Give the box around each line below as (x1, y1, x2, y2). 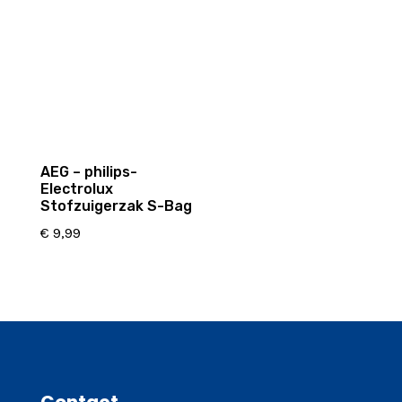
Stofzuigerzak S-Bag (39, 197, 192, 214)
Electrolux (39, 179, 113, 197)
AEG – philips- (39, 162, 137, 180)
